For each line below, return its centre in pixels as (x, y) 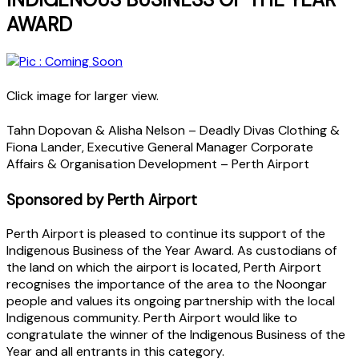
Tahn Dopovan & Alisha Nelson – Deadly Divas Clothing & (173, 130)
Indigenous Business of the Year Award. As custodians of (171, 250)
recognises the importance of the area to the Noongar (167, 284)
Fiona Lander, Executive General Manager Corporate (160, 147)
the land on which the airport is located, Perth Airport (164, 267)
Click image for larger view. (83, 95)
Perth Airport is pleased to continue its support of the (166, 233)
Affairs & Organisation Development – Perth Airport (158, 163)
